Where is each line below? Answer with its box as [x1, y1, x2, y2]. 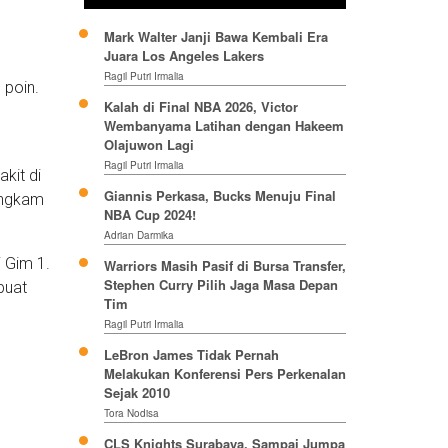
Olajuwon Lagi [103, 135, 194, 155]
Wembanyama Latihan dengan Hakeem [103, 116, 344, 136]
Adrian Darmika [103, 228, 174, 243]
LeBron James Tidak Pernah [103, 345, 279, 365]
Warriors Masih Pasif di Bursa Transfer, [103, 256, 346, 276]
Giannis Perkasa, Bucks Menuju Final [103, 186, 336, 206]
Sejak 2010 [103, 383, 170, 403]
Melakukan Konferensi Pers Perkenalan [103, 364, 346, 384]
